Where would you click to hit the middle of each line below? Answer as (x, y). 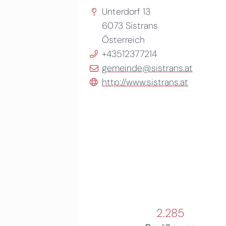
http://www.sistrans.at (145, 82)
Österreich (123, 40)
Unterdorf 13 (126, 11)
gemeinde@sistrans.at (147, 68)
